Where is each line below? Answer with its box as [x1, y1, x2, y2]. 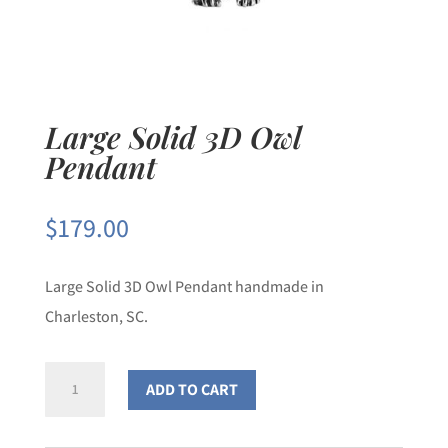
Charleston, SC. [44, 306, 148, 328]
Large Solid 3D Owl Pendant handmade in [44, 276, 324, 298]
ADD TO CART [145, 379, 238, 401]
